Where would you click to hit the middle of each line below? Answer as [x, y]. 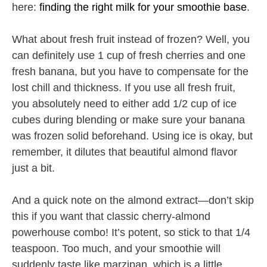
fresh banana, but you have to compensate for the [130, 72]
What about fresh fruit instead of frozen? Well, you [131, 40]
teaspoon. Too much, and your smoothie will [116, 249]
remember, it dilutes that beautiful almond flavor [125, 152]
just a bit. [33, 168]
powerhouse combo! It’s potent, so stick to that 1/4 [131, 233]
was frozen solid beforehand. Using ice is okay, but [132, 136]
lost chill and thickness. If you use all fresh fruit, [124, 88]
